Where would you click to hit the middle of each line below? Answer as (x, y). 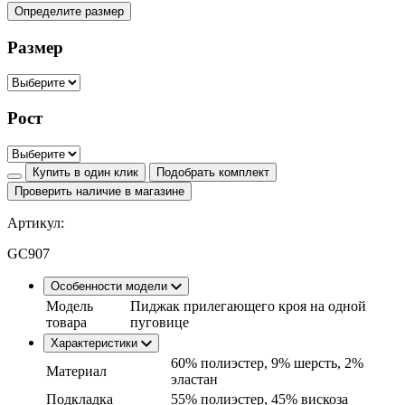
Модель (70, 306)
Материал (76, 371)
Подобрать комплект (213, 172)
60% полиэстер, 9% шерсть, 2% (267, 363)
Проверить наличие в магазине (99, 191)
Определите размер (69, 11)
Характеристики (96, 343)
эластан (194, 379)
